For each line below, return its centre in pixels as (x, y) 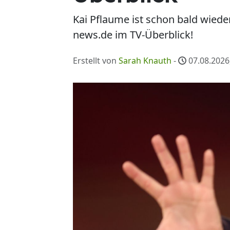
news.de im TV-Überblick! (133, 35)
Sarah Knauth (145, 61)
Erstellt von (96, 61)
